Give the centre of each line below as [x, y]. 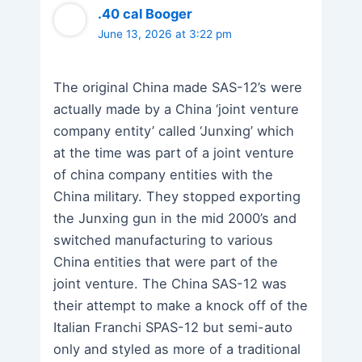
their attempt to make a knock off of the [181, 305]
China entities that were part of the [166, 261]
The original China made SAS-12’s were [178, 87]
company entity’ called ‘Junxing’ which [174, 130]
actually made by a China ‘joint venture [177, 109]
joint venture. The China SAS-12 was [170, 283]
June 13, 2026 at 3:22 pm [165, 34]
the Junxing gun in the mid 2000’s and [175, 218]
